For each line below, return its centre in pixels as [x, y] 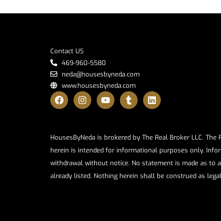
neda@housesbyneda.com [100, 74]
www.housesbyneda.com [98, 85]
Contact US [67, 51]
